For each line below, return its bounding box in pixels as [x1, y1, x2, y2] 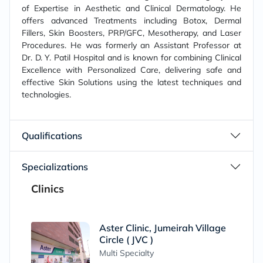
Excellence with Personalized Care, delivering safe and [22, 65, 241, 75]
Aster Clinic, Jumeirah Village [99, 222, 226, 234]
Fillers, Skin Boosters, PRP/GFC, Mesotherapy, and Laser [22, 28, 241, 38]
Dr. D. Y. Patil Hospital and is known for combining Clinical [22, 52, 241, 63]
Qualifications [22, 130, 82, 141]
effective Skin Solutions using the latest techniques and [22, 77, 241, 87]
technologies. [22, 89, 71, 100]
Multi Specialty [99, 248, 154, 258]
